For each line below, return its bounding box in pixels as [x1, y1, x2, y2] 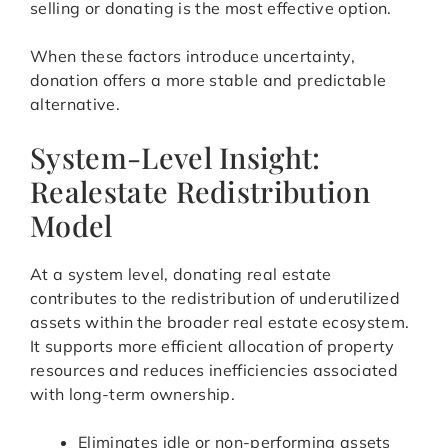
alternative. [30, 94, 120, 115]
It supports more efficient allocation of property [30, 336, 395, 357]
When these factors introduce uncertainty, [30, 46, 356, 67]
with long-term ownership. [30, 384, 236, 405]
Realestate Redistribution [30, 172, 371, 211]
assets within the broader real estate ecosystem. [30, 312, 410, 333]
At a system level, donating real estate [30, 264, 332, 285]
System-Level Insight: [30, 138, 321, 177]
